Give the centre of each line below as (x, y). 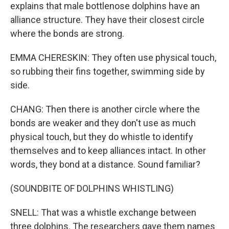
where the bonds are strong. (67, 33)
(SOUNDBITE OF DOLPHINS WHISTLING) (92, 188)
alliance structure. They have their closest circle (107, 20)
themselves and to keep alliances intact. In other (108, 151)
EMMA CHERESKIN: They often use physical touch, (113, 58)
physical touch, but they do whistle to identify (102, 137)
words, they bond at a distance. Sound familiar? (105, 164)
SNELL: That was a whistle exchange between (103, 212)
